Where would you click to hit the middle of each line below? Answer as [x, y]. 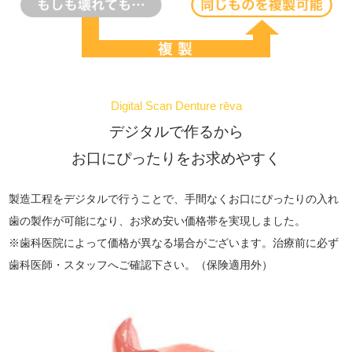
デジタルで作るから [176, 132]
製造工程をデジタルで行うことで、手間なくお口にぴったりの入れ [174, 199]
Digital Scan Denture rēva [176, 106]
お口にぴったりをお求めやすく [176, 159]
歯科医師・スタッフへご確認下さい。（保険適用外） [141, 265]
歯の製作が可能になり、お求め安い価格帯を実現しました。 [158, 221]
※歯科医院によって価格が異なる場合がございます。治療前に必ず [174, 243]
